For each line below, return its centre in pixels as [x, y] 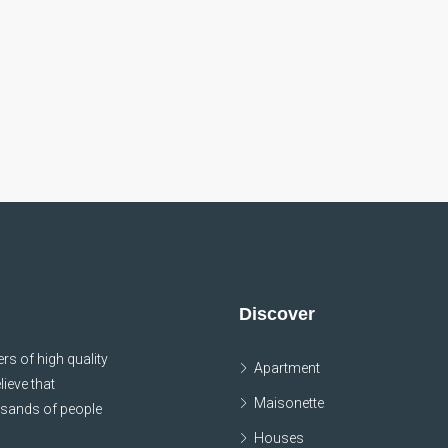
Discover [277, 314]
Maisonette [289, 403]
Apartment [287, 368]
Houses [279, 438]
